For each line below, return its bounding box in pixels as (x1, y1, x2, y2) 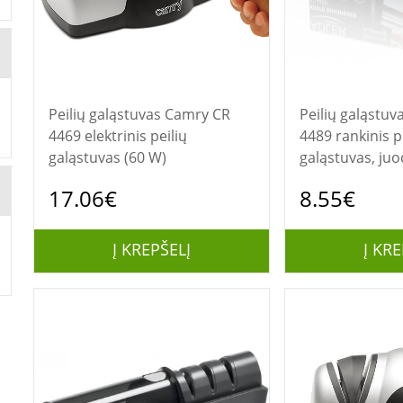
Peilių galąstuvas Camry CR (48, 104, 165, 124)
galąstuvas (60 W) (48, 148, 166, 167)
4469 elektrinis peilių (48, 126, 187, 146)
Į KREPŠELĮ (112, 238, 191, 260)
